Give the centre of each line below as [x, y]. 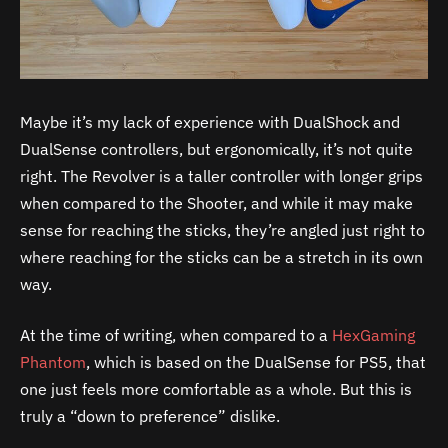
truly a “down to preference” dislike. [152, 416]
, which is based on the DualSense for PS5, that [256, 362]
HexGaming [373, 335]
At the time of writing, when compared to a [176, 335]
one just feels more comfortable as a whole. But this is [216, 389]
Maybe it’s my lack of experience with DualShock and [210, 121]
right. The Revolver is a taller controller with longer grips [221, 175]
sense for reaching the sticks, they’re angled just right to [222, 229]
